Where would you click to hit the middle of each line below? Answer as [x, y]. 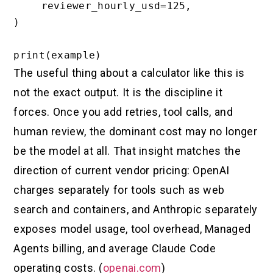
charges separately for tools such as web [119, 190]
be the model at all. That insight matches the [127, 151]
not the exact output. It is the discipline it [118, 92]
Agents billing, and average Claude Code [115, 248]
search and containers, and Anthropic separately [136, 209]
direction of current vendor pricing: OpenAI [122, 170]
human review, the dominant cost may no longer [135, 131]
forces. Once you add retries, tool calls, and [123, 112]
